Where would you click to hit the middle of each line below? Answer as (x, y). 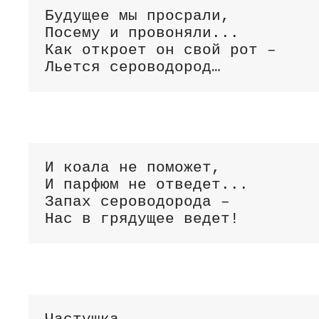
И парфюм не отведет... (146, 184)
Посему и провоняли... (142, 33)
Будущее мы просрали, (137, 16)
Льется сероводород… (132, 67)
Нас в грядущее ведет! (142, 219)
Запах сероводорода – (142, 202)
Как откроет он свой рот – (165, 50)
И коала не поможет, (132, 167)
